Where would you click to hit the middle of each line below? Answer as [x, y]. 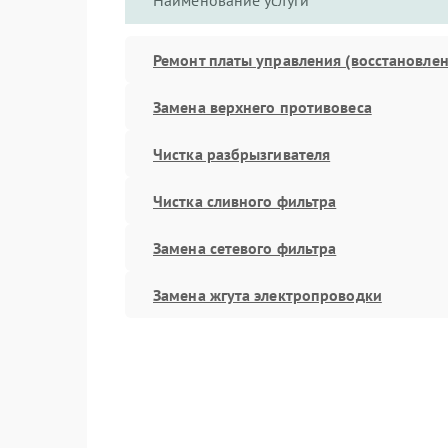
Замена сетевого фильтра [245, 247]
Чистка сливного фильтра [245, 200]
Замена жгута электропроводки [267, 294]
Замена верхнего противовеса [262, 106]
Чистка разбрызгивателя [242, 153]
